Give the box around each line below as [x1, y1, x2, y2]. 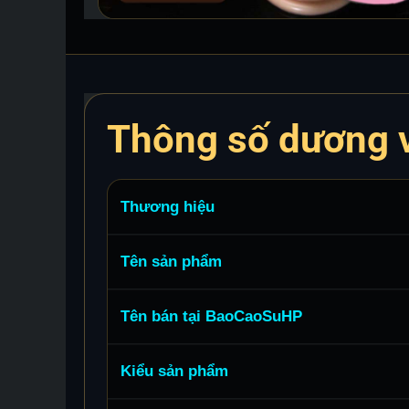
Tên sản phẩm [121, 253, 222, 271]
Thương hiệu [121, 198, 215, 216]
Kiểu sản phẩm [121, 362, 228, 381]
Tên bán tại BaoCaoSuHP [121, 308, 302, 326]
